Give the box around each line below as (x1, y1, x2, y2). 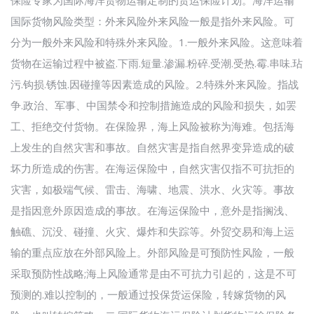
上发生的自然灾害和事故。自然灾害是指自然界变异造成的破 (11, 139, 294, 154)
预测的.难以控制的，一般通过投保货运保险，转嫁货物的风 (11, 287, 286, 301)
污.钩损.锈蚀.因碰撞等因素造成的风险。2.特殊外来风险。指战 (11, 76, 299, 91)
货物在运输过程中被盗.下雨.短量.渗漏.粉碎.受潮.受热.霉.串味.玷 (11, 55, 303, 70)
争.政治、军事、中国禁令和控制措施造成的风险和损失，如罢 (11, 97, 296, 112)
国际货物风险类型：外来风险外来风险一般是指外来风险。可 (11, 13, 294, 28)
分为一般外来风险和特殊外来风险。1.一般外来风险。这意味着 (11, 34, 303, 49)
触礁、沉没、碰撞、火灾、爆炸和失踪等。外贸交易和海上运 (11, 224, 294, 238)
